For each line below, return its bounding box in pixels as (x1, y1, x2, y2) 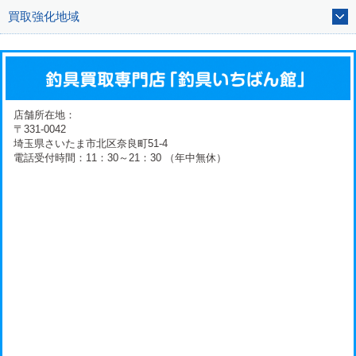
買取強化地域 (8, 10, 79, 24)
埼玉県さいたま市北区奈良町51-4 (14, 138, 168, 150)
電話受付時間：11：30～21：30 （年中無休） (14, 153, 227, 164)
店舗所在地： (14, 110, 76, 122)
